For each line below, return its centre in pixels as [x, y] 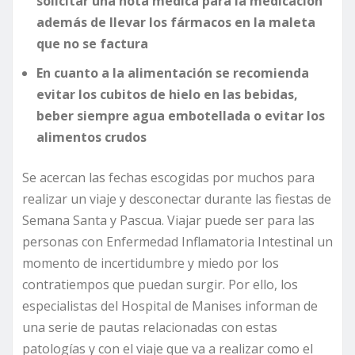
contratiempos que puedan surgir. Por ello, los [160, 285]
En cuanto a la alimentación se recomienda [173, 73]
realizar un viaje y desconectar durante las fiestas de [177, 199]
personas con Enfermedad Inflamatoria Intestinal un [177, 242]
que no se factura [92, 44]
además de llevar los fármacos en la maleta [176, 23]
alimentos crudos [92, 137]
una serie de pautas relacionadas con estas [150, 328]
